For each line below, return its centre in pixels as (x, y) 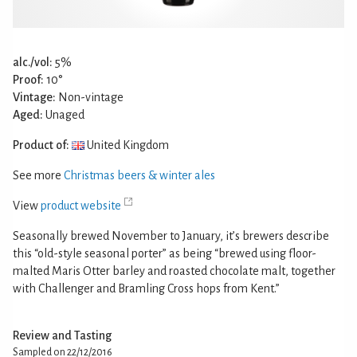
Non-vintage (90, 97)
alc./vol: (33, 62)
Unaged (64, 114)
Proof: (28, 79)
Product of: (41, 145)
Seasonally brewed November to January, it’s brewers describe (171, 235)
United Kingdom (127, 145)
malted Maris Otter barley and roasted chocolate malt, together (174, 271)
